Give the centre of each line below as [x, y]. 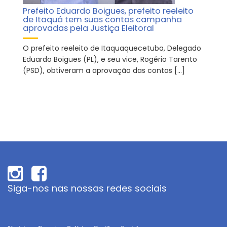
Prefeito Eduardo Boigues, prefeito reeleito [108, 11]
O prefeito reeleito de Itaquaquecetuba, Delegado [112, 48]
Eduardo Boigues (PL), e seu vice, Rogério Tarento [110, 59]
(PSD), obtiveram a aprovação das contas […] [104, 70]
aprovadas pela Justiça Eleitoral [88, 28]
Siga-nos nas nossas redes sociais [87, 188]
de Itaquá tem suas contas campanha [102, 20]
